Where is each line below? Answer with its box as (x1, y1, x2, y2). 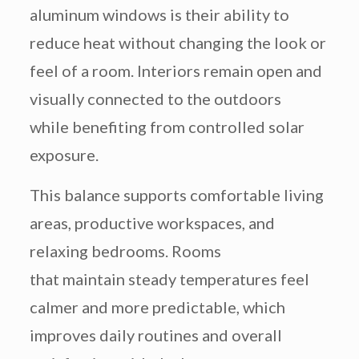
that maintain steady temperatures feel (29, 269, 309, 289)
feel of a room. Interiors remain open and (29, 61, 322, 81)
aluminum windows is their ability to (29, 5, 289, 25)
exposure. (29, 145, 99, 165)
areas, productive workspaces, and (29, 213, 275, 233)
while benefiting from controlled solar (29, 117, 305, 137)
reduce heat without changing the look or (29, 33, 326, 53)
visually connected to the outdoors (29, 89, 281, 109)
